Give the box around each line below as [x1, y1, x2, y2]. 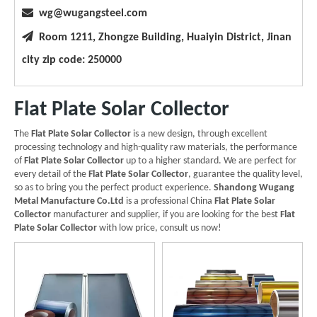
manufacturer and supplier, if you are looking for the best [51, 209, 280, 220]
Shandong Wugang [214, 182, 294, 193]
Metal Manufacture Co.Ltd [14, 195, 124, 207]
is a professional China [124, 195, 214, 207]
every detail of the [14, 168, 88, 180]
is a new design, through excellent [131, 128, 267, 139]
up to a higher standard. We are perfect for [124, 155, 296, 166]
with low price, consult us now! [97, 222, 221, 234]
